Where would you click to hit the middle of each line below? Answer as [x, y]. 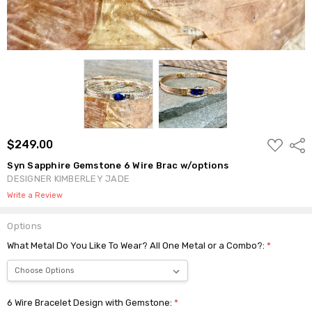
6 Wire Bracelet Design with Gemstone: [91, 302]
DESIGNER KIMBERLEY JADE [69, 178]
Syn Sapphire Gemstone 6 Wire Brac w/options [118, 165]
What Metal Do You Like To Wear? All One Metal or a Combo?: [137, 245]
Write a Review [35, 195]
